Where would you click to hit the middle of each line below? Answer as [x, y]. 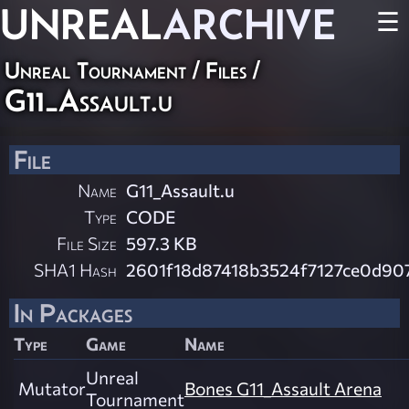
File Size [87, 243]
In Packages [73, 313]
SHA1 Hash [76, 269]
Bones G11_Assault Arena [283, 388]
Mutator [52, 388]
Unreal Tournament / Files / [132, 70]
